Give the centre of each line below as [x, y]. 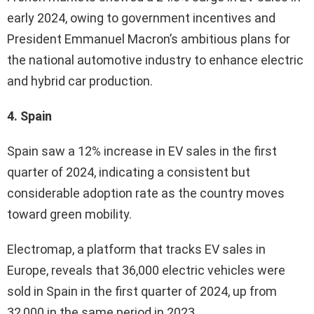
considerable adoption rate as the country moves [146, 193]
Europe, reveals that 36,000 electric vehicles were [146, 270]
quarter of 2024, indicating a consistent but [129, 172]
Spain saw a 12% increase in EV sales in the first [142, 151]
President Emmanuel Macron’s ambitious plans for [149, 39]
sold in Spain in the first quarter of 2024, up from [142, 291]
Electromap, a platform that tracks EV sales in [136, 249]
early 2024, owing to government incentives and [141, 18]
